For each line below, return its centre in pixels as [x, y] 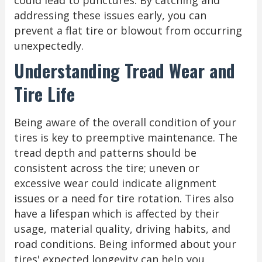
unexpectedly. [49, 45]
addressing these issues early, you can [110, 15]
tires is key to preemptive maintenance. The [125, 137]
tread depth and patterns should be [105, 152]
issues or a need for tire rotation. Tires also [124, 198]
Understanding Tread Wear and [124, 70]
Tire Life [44, 94]
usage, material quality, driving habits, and [122, 228]
